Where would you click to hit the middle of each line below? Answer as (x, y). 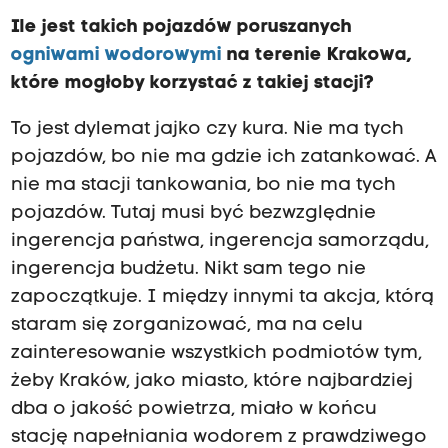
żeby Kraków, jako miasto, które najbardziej (211, 382)
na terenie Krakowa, (316, 55)
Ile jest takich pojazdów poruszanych (181, 27)
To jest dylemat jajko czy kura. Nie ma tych (207, 130)
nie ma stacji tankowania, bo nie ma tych (203, 186)
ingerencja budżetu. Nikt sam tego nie (188, 270)
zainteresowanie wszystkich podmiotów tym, (216, 354)
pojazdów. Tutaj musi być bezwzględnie (193, 214)
